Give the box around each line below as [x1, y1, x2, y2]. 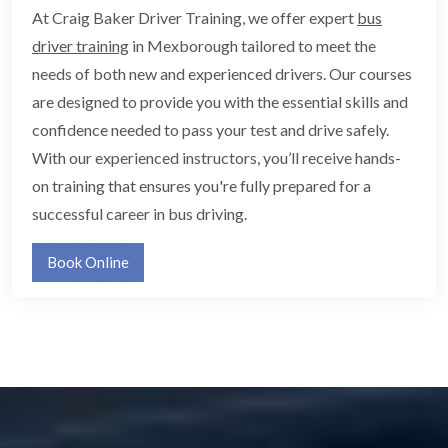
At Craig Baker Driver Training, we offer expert [32, 7, 357, 27]
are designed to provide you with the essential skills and [32, 91, 408, 111]
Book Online [47, 252, 129, 271]
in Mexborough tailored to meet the [129, 35, 376, 55]
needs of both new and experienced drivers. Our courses [32, 63, 412, 83]
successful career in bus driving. [32, 203, 247, 223]
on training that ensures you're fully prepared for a [32, 175, 371, 195]
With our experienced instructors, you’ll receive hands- [32, 147, 401, 167]
